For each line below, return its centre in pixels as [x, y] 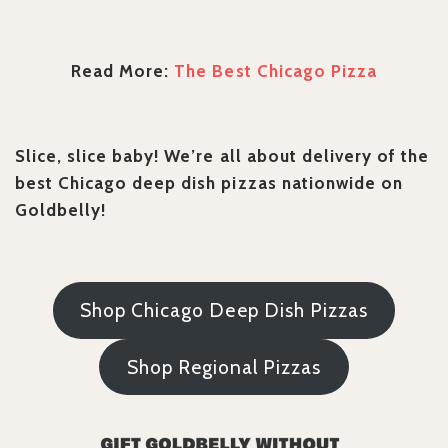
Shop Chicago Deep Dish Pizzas [224, 311]
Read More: [123, 71]
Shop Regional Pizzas [224, 367]
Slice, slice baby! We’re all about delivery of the [222, 156]
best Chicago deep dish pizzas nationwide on [209, 183]
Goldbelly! [61, 210]
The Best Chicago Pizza [275, 71]
